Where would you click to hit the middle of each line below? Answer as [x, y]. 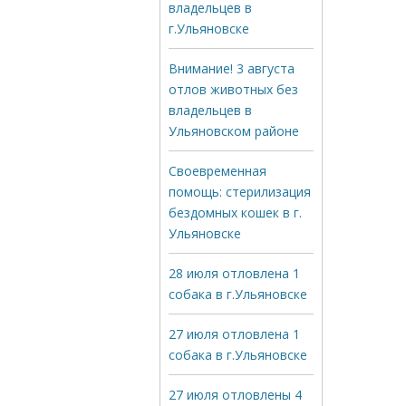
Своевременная [217, 171]
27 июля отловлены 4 [235, 395]
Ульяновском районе [234, 131]
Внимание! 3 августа [232, 68]
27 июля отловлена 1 [234, 334]
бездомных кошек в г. [235, 213]
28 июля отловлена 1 [234, 273]
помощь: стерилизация [240, 192]
